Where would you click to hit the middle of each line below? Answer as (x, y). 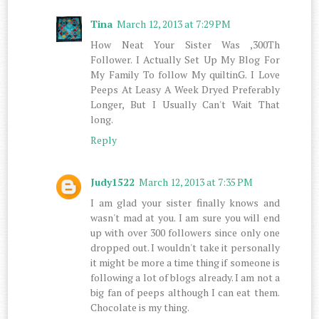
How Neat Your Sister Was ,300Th (185, 44)
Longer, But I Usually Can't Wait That (185, 104)
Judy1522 (113, 182)
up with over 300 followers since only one (185, 232)
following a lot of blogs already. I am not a (185, 277)
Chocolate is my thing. (140, 307)
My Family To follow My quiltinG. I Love (185, 74)
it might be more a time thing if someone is (185, 262)
